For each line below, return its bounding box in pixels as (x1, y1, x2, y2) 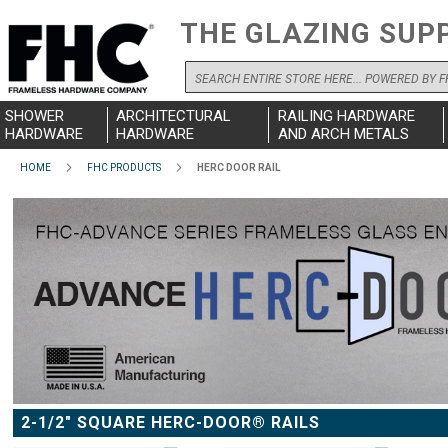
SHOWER (5, 107, 65, 125)
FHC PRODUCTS (87, 162, 161, 173)
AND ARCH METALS (277, 125, 409, 143)
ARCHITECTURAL (115, 107, 231, 125)
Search (184, 90, 231, 106)
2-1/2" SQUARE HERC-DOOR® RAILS (21, 412, 321, 432)
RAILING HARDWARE (277, 107, 415, 125)
